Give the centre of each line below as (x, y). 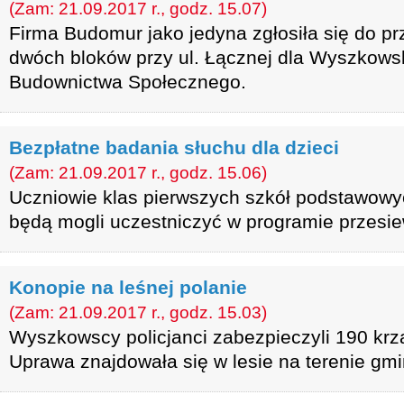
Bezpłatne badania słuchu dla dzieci (174, 147)
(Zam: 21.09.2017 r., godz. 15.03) (138, 312)
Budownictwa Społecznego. (128, 82)
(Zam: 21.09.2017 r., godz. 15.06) (138, 173)
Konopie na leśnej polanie (128, 287)
